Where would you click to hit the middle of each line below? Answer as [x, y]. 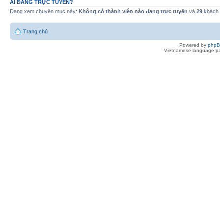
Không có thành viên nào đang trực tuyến [133, 11]
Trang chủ [35, 32]
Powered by [193, 45]
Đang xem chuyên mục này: [44, 11]
